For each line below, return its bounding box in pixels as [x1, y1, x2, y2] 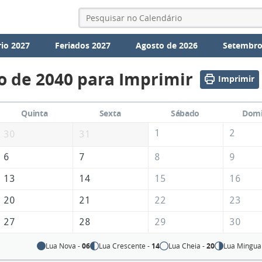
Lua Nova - [46, 241, 82, 251]
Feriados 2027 [55, 40, 111, 51]
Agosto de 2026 [135, 40, 198, 51]
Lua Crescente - [99, 241, 152, 251]
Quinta [21, 108, 48, 119]
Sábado [170, 108, 200, 119]
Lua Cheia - [168, 241, 207, 251]
